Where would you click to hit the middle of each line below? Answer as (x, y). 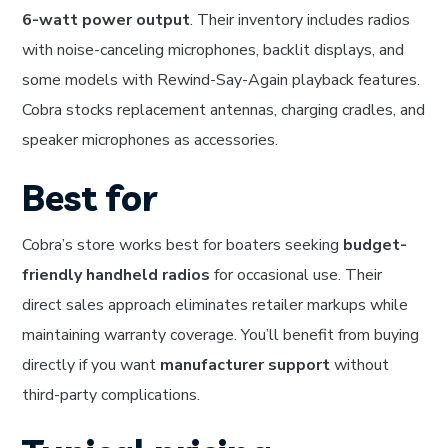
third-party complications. (111, 395)
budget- (375, 245)
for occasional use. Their (296, 275)
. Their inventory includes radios (300, 20)
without (360, 365)
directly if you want (91, 365)
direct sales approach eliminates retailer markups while (215, 305)
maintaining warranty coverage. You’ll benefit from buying (221, 335)
